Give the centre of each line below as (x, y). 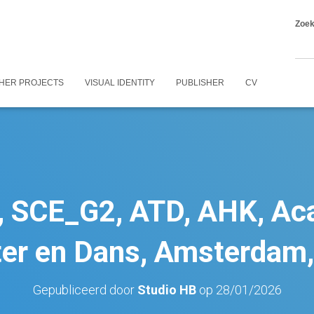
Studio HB (166, 290)
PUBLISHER (200, 83)
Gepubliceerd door (85, 290)
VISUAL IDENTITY (120, 83)
